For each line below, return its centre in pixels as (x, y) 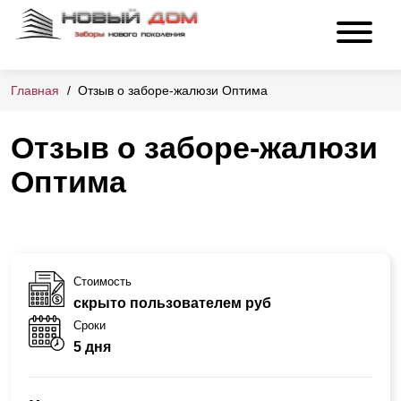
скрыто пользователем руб (172, 303)
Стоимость (102, 281)
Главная (35, 91)
